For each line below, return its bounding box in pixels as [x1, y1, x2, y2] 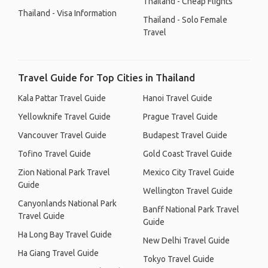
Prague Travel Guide [143, 112, 218, 121]
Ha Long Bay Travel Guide [18, 230, 112, 239]
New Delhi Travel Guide [143, 236, 230, 245]
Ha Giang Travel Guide [18, 248, 99, 258]
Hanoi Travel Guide [143, 93, 212, 103]
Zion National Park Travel [18, 167, 110, 177]
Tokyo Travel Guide [143, 254, 214, 264]
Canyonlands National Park [18, 199, 117, 208]
